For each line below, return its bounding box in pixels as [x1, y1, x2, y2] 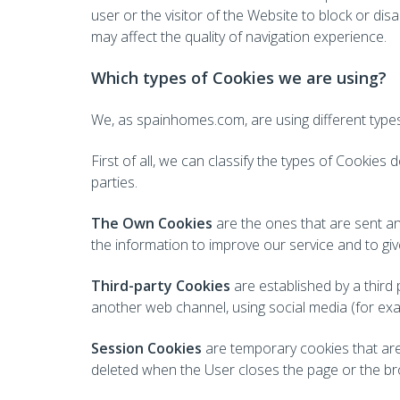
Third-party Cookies [91, 276, 230, 296]
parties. [91, 172, 137, 192]
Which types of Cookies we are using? [91, 67, 387, 88]
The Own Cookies [91, 213, 212, 233]
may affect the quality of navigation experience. [91, 27, 387, 46]
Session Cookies [91, 338, 202, 358]
